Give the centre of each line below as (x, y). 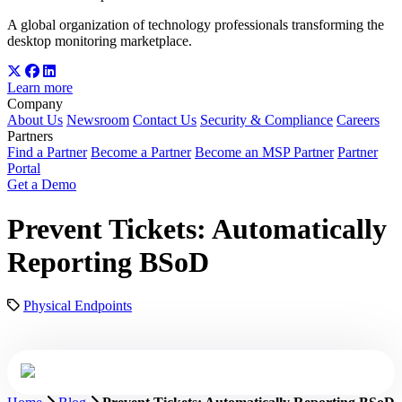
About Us (35, 120)
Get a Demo (42, 185)
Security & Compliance (267, 120)
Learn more (40, 88)
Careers (358, 120)
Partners (30, 136)
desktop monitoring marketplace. (100, 41)
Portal (24, 169)
